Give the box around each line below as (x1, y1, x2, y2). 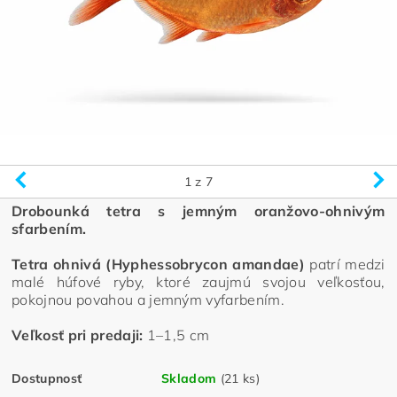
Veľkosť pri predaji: (12, 325, 144, 344)
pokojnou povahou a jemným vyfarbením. (12, 290, 284, 308)
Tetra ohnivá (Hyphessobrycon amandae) (12, 254, 305, 273)
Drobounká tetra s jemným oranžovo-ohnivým (12, 201, 385, 220)
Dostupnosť (12, 370, 82, 386)
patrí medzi (304, 254, 385, 273)
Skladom (161, 370, 217, 386)
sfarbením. (12, 219, 87, 237)
